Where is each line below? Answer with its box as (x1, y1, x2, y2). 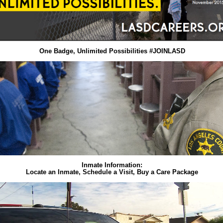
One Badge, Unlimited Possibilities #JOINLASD (39, 47, 185, 55)
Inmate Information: (82, 161, 142, 169)
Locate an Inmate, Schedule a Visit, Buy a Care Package (26, 168, 198, 176)
